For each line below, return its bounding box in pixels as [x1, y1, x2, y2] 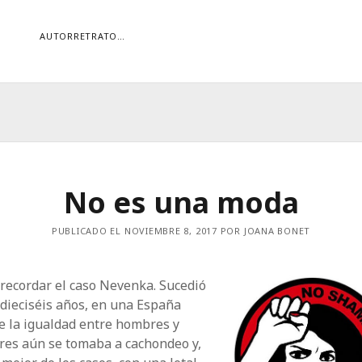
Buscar [198, 149, 240, 168]
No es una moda [63, 183, 299, 222]
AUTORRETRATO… [40, 30, 126, 42]
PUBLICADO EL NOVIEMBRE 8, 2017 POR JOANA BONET [51, 225, 311, 237]
